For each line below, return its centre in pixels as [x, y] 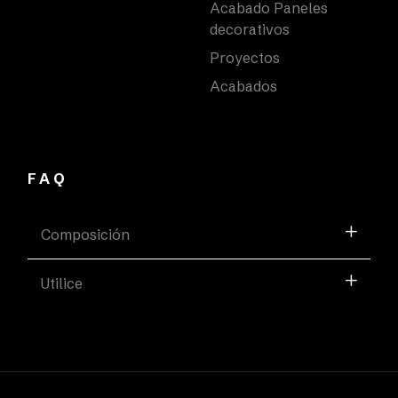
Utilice [61, 283]
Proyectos [245, 57]
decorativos [250, 29]
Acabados [243, 86]
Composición [85, 234]
